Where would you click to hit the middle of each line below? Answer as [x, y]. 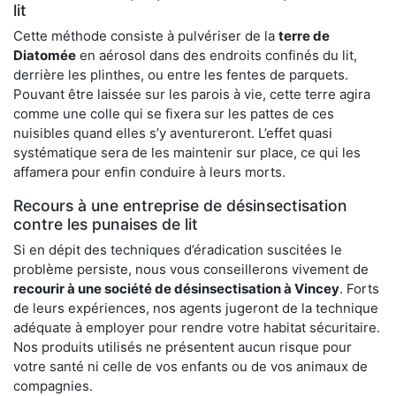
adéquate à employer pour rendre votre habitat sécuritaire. [197, 328]
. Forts [359, 289]
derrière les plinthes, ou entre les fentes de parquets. [181, 75]
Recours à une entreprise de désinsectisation [180, 206]
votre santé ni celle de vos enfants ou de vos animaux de [190, 367]
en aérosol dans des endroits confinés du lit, [217, 56]
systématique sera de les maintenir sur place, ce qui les [187, 153]
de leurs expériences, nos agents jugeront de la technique [196, 308]
